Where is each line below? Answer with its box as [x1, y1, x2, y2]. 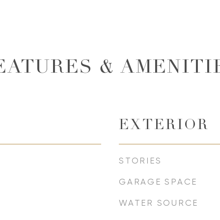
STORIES [119, 156, 162, 165]
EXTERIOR [119, 119, 209, 133]
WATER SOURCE [119, 198, 198, 208]
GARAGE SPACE [119, 177, 197, 187]
